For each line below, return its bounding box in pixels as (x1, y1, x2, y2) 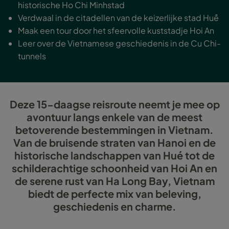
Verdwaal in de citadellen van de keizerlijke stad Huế (18, 12, 219, 24)
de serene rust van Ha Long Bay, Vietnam (14, 174, 215, 188)
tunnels (18, 51, 46, 62)
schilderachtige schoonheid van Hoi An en (12, 162, 217, 175)
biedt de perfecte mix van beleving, (28, 187, 201, 200)
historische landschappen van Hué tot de (14, 149, 215, 162)
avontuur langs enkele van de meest (27, 110, 202, 124)
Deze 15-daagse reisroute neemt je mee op (9, 98, 220, 111)
